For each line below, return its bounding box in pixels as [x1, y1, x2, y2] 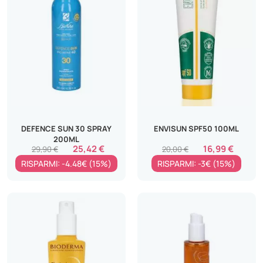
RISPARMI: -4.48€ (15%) [21, 157, 112, 169]
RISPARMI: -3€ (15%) [157, 157, 236, 169]
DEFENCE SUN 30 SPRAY [21, 123, 112, 134]
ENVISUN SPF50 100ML [154, 123, 240, 134]
